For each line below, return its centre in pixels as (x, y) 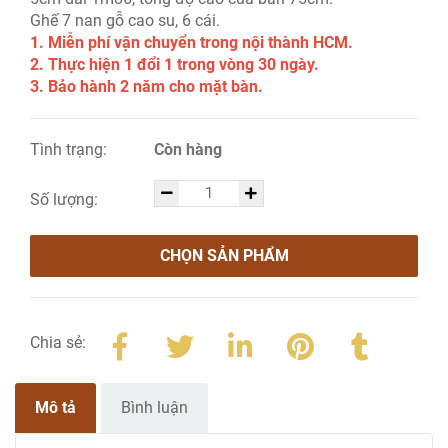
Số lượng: (66, 199)
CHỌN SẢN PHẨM (224, 255)
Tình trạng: (70, 149)
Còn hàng (188, 149)
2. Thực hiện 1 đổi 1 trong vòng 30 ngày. (174, 64)
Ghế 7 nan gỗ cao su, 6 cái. (125, 20)
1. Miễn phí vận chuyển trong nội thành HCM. (191, 42)
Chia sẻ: (58, 342)
